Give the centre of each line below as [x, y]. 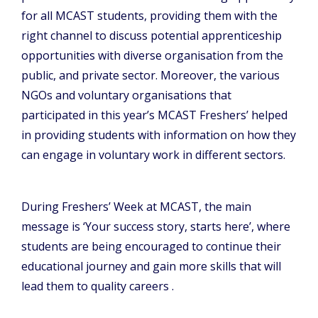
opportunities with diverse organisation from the [152, 56]
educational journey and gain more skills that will [151, 267]
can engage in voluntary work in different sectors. [153, 155]
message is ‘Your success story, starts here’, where [156, 227]
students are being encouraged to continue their [151, 247]
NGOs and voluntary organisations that [126, 95]
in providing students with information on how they [159, 135]
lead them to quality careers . [98, 286]
